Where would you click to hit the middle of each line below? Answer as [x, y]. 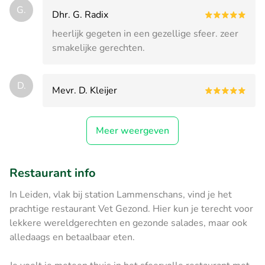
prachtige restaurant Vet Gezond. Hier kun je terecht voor [131, 209]
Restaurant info [53, 173]
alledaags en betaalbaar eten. [73, 237]
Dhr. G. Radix [80, 14]
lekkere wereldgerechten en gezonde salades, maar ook [128, 223]
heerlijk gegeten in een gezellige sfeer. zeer [145, 33]
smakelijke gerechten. [98, 48]
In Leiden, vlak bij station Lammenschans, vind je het [121, 194]
